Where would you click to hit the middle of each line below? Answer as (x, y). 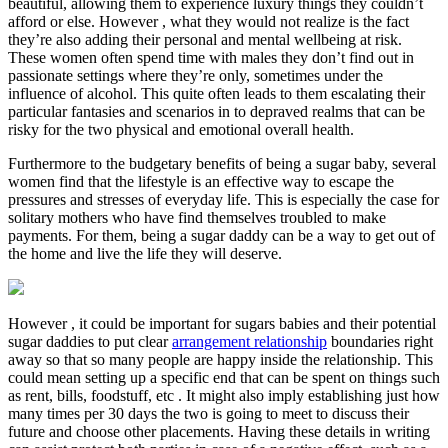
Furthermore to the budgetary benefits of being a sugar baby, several (222, 163)
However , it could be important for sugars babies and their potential (222, 323)
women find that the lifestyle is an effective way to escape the (201, 181)
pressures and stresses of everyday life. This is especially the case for (223, 199)
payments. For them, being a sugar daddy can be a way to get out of (221, 235)
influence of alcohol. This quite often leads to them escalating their (216, 93)
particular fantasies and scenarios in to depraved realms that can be (216, 111)
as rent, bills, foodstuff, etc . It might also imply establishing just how (224, 395)
